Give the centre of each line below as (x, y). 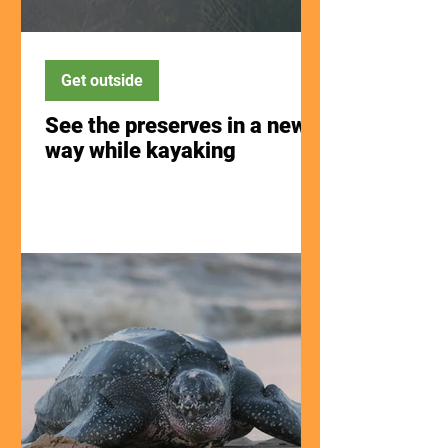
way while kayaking (140, 150)
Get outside (102, 80)
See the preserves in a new (176, 125)
